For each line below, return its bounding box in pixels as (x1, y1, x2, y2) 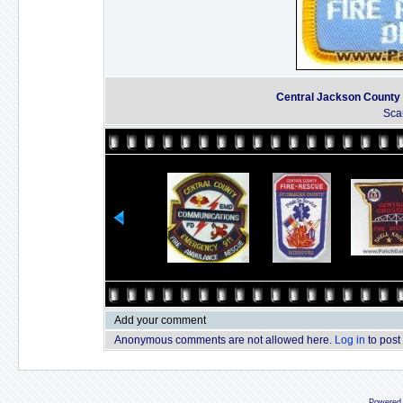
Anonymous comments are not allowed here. (114, 334, 335, 346)
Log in (335, 334, 365, 346)
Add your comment (114, 314, 206, 327)
